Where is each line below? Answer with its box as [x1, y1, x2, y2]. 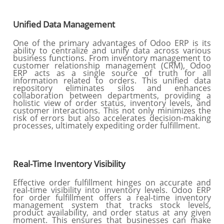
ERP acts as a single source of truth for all [13, 67, 211, 78]
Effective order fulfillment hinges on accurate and [13, 177, 211, 188]
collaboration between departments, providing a [13, 90, 211, 101]
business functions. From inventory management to [13, 52, 211, 63]
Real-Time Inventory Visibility [13, 158, 126, 169]
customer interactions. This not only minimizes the [13, 105, 211, 116]
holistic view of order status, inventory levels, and [13, 97, 211, 108]
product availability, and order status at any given [13, 207, 211, 218]
